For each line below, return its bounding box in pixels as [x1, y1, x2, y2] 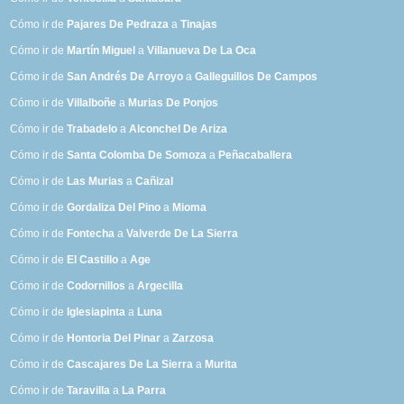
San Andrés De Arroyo [67, 70, 184, 84]
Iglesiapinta [67, 306, 126, 319]
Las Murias [67, 175, 124, 188]
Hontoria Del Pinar [67, 332, 161, 345]
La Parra [122, 384, 167, 398]
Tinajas [180, 18, 218, 32]
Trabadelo [67, 123, 118, 136]
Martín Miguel [67, 44, 136, 58]
